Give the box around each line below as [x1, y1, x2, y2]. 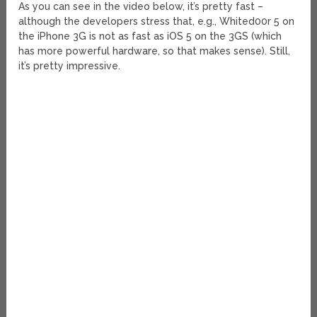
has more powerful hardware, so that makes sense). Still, [18, 45, 291, 57]
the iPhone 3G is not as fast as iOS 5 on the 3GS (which [18, 30, 282, 42]
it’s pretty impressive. [18, 60, 121, 72]
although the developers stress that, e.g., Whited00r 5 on [18, 16, 295, 28]
